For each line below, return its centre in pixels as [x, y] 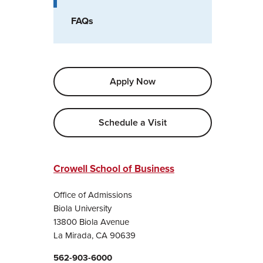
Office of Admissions [93, 195]
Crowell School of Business [114, 169]
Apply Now [133, 82]
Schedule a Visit [133, 123]
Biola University [82, 208]
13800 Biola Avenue [91, 222]
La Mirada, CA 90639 [95, 235]
